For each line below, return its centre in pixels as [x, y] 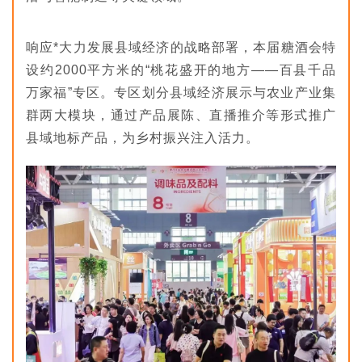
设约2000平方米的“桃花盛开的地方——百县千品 [181, 69]
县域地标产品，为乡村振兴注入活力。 [143, 137]
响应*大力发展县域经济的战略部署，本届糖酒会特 [181, 47]
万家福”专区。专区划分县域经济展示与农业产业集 [181, 92]
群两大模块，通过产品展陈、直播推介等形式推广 [181, 115]
